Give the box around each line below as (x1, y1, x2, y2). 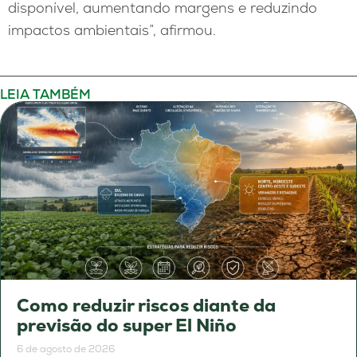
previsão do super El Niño (17, 313, 237, 337)
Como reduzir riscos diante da (17, 293, 276, 317)
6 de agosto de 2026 (17, 342, 115, 355)
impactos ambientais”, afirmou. (8, 20, 216, 39)
